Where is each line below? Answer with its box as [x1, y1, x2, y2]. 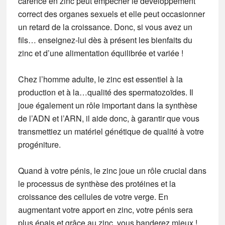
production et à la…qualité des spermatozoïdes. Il [18, 86, 193, 98]
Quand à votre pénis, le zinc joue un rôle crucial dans [18, 164, 206, 176]
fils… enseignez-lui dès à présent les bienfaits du [18, 34, 192, 46]
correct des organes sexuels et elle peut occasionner [18, 8, 205, 20]
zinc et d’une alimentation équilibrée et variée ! [18, 47, 183, 59]
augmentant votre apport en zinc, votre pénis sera [18, 203, 193, 215]
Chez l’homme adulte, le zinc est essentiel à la [18, 73, 183, 85]
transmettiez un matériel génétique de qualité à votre [18, 125, 204, 137]
